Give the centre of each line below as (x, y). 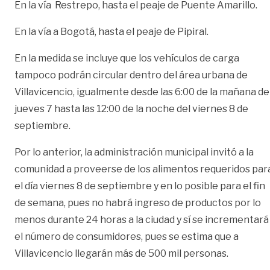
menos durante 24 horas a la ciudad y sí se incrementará (142, 219)
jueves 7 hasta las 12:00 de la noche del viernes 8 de (131, 108)
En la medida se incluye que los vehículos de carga (127, 58)
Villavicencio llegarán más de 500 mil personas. (121, 253)
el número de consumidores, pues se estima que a (127, 236)
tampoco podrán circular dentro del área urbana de (131, 75)
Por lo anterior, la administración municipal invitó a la (134, 152)
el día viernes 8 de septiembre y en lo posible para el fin (140, 186)
